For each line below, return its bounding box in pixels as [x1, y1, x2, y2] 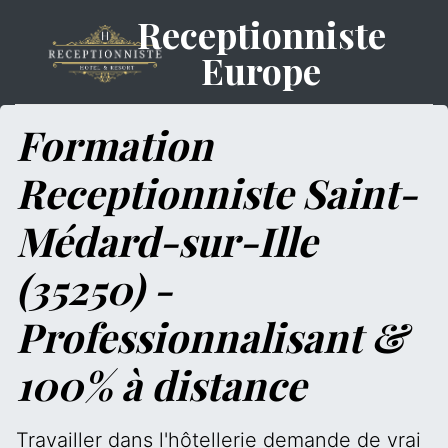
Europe [201, 46, 322, 94]
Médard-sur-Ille [16, 214, 317, 267]
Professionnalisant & [16, 310, 407, 363]
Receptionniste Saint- [16, 166, 417, 219]
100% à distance [16, 358, 306, 411]
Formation [16, 118, 213, 171]
